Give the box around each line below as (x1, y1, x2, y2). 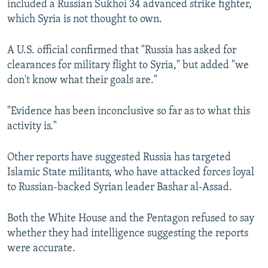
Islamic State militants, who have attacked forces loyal (7, 166, 254, 178)
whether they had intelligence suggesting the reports (7, 227, 248, 239)
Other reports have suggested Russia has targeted (7, 151, 231, 163)
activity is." (7, 120, 57, 132)
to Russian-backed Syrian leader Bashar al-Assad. (7, 181, 232, 193)
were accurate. (7, 242, 75, 254)
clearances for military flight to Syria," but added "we (7, 59, 249, 71)
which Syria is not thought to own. (7, 13, 162, 25)
